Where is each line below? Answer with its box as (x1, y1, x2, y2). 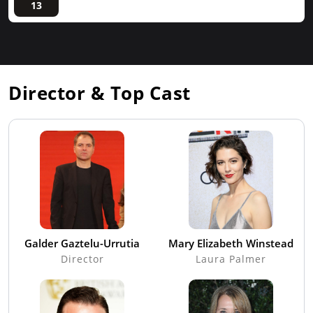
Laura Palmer (196, 252, 266, 265)
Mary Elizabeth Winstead (168, 235, 293, 250)
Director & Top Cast (8, 80, 191, 105)
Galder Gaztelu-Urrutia (24, 235, 140, 250)
